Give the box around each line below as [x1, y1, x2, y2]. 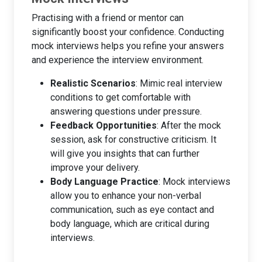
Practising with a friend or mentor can [32, 12, 184, 23]
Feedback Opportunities [50, 119, 157, 131]
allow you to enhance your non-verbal [50, 189, 201, 201]
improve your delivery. [50, 161, 140, 173]
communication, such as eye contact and [50, 204, 214, 215]
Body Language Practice [50, 175, 158, 187]
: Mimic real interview [136, 77, 222, 89]
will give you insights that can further [50, 147, 199, 159]
